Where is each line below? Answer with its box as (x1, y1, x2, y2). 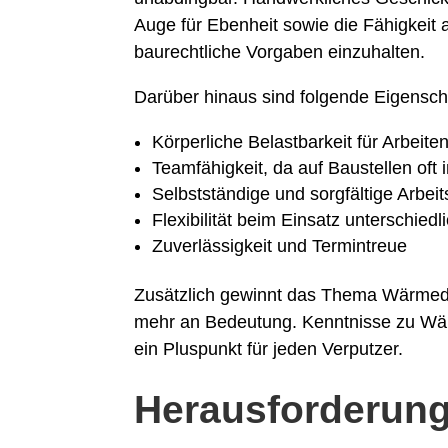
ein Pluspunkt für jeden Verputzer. (134, 339, 404, 360)
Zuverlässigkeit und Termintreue (152, 236, 408, 257)
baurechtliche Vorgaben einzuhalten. (134, 42, 426, 63)
